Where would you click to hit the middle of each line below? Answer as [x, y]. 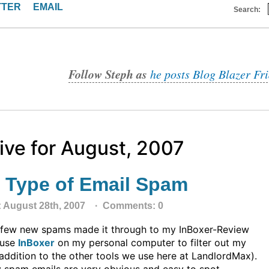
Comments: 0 [132, 206]
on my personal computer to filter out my [150, 243]
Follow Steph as [109, 74]
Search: [251, 10]
